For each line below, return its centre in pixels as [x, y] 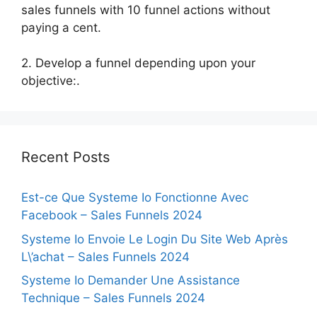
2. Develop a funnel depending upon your [138, 63]
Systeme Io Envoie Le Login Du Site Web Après [155, 239]
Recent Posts [65, 157]
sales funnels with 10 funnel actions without [146, 10]
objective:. [51, 81]
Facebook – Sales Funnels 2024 [112, 215]
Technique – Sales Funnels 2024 [113, 298]
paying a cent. [61, 27]
